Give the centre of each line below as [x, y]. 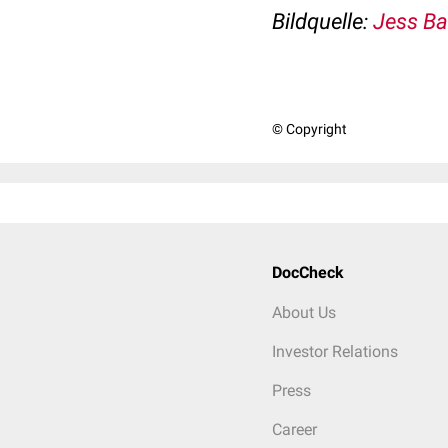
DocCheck [308, 273]
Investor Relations [335, 352]
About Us [304, 313]
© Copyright [309, 129]
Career [294, 430]
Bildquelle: [322, 22]
